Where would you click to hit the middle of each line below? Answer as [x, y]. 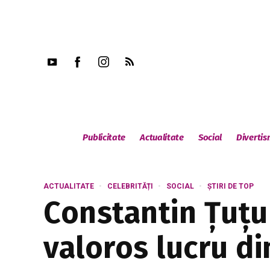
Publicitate [104, 137]
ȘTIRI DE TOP [231, 186]
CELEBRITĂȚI [130, 186]
